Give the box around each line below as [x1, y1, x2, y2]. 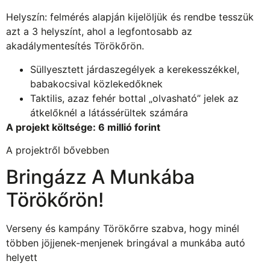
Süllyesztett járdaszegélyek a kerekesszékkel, [30, 63, 239, 75]
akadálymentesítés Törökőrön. [6, 40, 144, 52]
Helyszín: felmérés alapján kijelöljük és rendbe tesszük [6, 11, 254, 24]
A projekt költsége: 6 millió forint [6, 121, 160, 133]
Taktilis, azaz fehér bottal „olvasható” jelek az [30, 92, 239, 104]
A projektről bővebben [6, 143, 109, 156]
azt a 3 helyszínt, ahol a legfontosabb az [6, 25, 192, 38]
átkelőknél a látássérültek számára [30, 106, 188, 119]
